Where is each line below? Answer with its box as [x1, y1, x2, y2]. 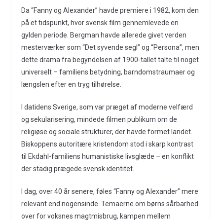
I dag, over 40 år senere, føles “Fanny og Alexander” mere [21, 187, 198, 195]
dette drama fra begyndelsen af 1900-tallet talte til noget [21, 56, 199, 64]
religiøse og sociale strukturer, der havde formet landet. [21, 128, 192, 136]
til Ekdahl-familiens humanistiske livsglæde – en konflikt [21, 152, 194, 160]
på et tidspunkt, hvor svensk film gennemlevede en [21, 19, 179, 27]
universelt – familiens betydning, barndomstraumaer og [21, 68, 195, 76]
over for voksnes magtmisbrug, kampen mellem [21, 212, 171, 220]
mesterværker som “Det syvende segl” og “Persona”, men [21, 43, 199, 51]
